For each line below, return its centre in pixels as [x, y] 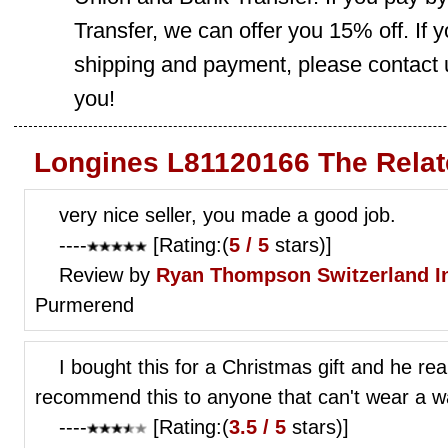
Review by [107, 274]
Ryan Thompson [233, 274]
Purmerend [84, 304]
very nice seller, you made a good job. [227, 214]
